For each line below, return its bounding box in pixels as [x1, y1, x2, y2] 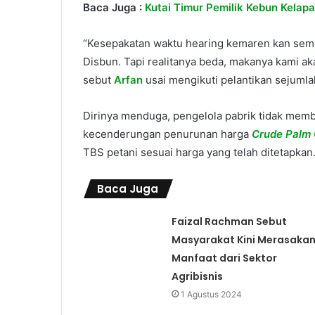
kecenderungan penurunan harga [83, 127, 249, 141]
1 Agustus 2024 [180, 289, 242, 300]
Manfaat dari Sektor [171, 251, 277, 266]
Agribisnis [171, 269, 223, 284]
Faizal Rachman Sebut [171, 214, 287, 229]
